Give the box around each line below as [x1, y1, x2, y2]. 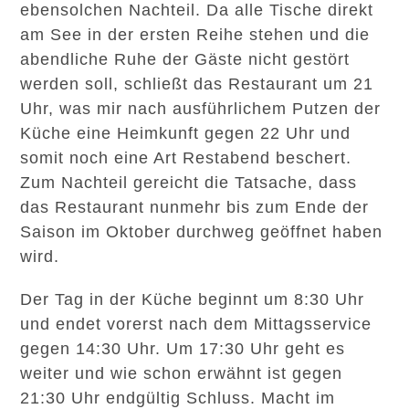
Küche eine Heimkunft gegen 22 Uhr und [20, 124, 351, 142]
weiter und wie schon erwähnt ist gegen [20, 364, 343, 383]
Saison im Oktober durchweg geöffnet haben [20, 223, 383, 241]
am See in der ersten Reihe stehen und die [20, 26, 371, 44]
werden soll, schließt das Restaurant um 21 [20, 75, 374, 93]
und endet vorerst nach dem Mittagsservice [20, 315, 372, 333]
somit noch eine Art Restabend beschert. [20, 149, 352, 167]
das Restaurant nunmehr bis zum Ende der [20, 198, 370, 216]
